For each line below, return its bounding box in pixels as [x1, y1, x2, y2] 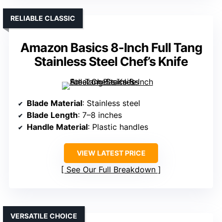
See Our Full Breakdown [66, 164, 156, 174]
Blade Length [27, 110, 78, 120]
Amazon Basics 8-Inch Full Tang [20, 40, 202, 55]
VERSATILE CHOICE [10, 211, 77, 220]
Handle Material [27, 121, 88, 132]
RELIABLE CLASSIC [10, 13, 75, 22]
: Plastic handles [88, 121, 148, 132]
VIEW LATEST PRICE [76, 148, 146, 157]
